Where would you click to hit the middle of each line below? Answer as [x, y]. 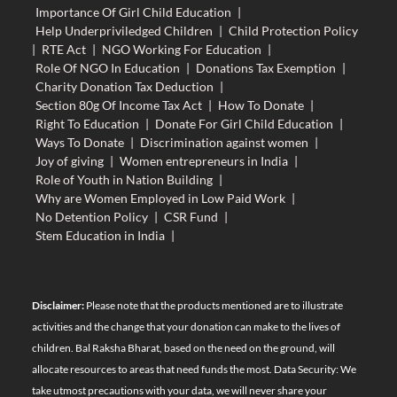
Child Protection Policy [293, 30]
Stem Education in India [100, 235]
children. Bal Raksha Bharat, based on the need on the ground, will [183, 348]
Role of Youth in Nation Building [124, 179]
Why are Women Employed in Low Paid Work [160, 198]
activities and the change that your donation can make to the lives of [186, 327]
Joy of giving [69, 160]
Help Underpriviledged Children [124, 30]
